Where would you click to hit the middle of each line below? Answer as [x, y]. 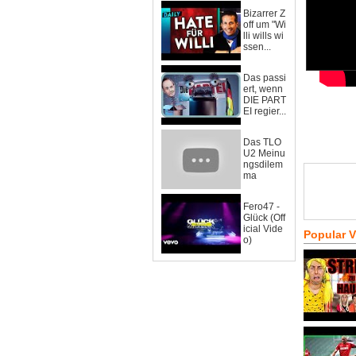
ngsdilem [263, 164]
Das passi [265, 78]
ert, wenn [263, 89]
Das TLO [262, 142]
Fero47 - [261, 207]
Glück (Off [264, 218]
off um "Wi [265, 25]
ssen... [257, 47]
